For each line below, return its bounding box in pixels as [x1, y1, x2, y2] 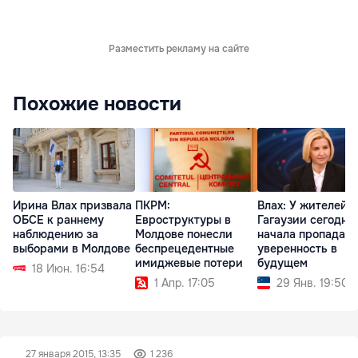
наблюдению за [13, 226, 98, 241]
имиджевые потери [135, 255, 243, 270]
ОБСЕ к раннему [13, 212, 104, 227]
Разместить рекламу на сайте [109, 42, 249, 55]
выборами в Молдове [13, 241, 130, 256]
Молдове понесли [135, 226, 233, 241]
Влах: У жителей [257, 197, 348, 213]
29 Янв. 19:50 [276, 275, 348, 290]
